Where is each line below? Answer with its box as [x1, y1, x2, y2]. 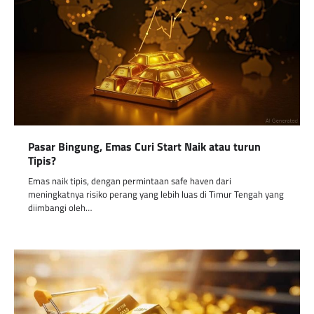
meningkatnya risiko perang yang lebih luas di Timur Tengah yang [28, 187, 284, 202]
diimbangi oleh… [28, 200, 92, 215]
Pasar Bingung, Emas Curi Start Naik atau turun [28, 138, 261, 156]
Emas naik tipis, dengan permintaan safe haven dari [28, 174, 231, 189]
